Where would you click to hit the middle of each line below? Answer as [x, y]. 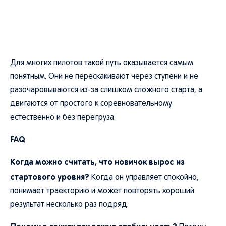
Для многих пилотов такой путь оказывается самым [102, 63]
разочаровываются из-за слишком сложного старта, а [106, 90]
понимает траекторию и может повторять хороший [102, 191]
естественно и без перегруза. [63, 118]
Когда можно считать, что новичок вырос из [97, 162]
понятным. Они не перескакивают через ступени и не [104, 77]
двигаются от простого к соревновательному [91, 104]
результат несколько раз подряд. [69, 205]
